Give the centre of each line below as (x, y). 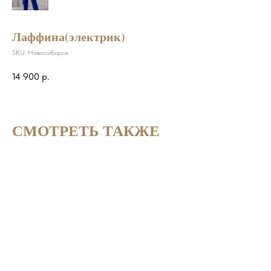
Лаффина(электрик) (69, 37)
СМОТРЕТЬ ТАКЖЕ (86, 130)
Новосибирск (48, 53)
